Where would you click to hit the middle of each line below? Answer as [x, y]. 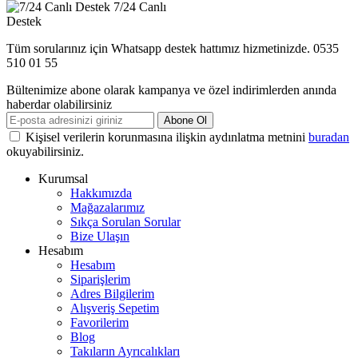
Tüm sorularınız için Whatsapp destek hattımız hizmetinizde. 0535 [173, 49]
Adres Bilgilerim [112, 294]
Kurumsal [63, 179]
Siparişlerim [100, 280]
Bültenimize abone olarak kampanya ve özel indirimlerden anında [171, 90]
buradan [329, 137]
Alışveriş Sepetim [115, 308]
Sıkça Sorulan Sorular [125, 222]
